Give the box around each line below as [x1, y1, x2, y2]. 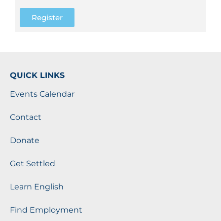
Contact [10, 112, 41, 122]
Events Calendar [10, 89, 74, 99]
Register [32, 12, 63, 22]
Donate [10, 135, 39, 145]
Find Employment [10, 205, 82, 215]
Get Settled [10, 158, 55, 168]
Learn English [10, 182, 64, 191]
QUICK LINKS [10, 70, 65, 80]
